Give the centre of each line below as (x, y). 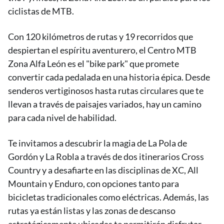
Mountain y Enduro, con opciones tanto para (93, 183)
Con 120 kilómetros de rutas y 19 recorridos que (100, 36)
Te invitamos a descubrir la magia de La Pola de (97, 143)
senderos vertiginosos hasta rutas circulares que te (106, 90)
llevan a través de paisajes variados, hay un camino (105, 104)
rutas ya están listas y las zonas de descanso (92, 210)
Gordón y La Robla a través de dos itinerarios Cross (106, 156)
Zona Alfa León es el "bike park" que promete (93, 63)
